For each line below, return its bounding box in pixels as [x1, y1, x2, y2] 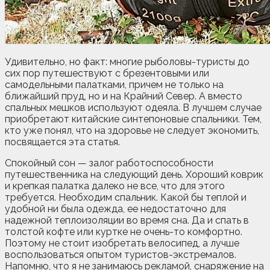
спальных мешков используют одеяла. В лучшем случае [5, 101, 262, 113]
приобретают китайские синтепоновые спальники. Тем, [5, 113, 262, 125]
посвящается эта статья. [5, 136, 120, 148]
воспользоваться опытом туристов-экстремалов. [5, 248, 236, 260]
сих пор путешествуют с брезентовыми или [5, 67, 209, 79]
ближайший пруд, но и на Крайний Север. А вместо [5, 90, 242, 102]
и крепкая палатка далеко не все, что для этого [5, 180, 225, 192]
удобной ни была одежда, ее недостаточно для [5, 202, 226, 215]
